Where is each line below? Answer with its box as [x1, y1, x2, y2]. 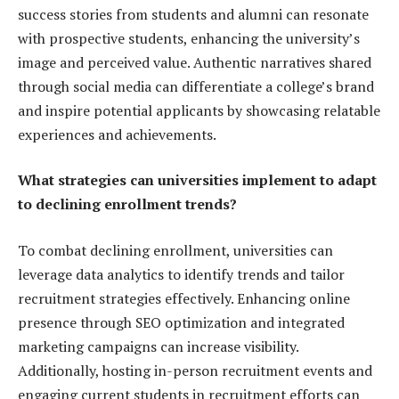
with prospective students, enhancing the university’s [18, 28, 360, 48]
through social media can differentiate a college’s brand [18, 76, 374, 96]
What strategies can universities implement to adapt [18, 170, 377, 191]
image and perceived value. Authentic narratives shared [18, 52, 371, 72]
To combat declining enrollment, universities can [18, 240, 333, 260]
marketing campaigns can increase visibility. [18, 336, 298, 356]
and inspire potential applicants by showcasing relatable [18, 100, 380, 120]
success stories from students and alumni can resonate [18, 4, 369, 24]
